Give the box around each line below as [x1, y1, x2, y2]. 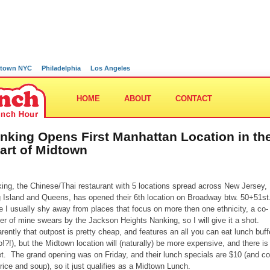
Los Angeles [90, 64, 130, 72]
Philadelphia [42, 64, 81, 72]
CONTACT [175, 94, 212, 103]
